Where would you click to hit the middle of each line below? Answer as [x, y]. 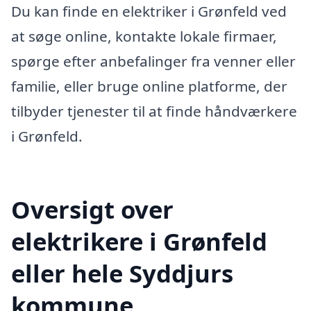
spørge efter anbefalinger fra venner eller [153, 61]
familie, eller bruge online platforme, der [149, 86]
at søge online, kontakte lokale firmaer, [144, 36]
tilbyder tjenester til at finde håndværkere [154, 111]
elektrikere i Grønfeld [139, 242]
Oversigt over [92, 210]
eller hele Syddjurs [122, 274]
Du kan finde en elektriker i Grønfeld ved [149, 11]
